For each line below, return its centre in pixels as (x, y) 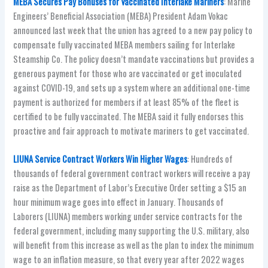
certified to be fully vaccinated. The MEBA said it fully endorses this (129, 116)
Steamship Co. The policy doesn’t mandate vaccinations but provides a (134, 59)
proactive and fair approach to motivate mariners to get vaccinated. (131, 130)
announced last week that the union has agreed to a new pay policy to (133, 30)
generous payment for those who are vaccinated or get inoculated (128, 73)
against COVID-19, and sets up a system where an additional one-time (132, 87)
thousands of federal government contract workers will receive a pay (132, 173)
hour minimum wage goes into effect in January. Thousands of (119, 202)
